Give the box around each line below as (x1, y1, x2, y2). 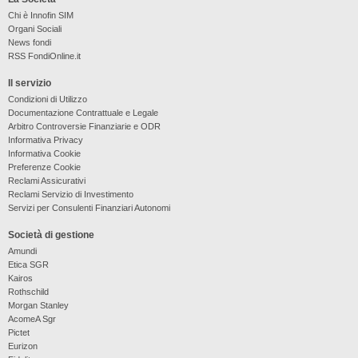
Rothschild (7, 287, 49, 297)
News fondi (7, 38, 51, 48)
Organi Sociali (7, 24, 62, 34)
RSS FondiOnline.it (7, 51, 81, 62)
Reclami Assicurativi (7, 176, 86, 186)
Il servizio (7, 78, 51, 89)
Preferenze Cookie (7, 162, 81, 173)
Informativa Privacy (7, 135, 83, 145)
